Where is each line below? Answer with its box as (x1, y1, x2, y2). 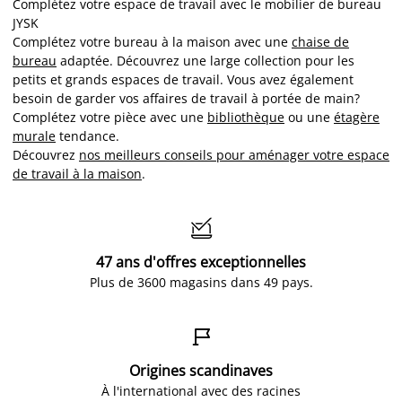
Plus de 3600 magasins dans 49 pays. (89, 274, 313, 291)
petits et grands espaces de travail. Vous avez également (13, 71, 354, 88)
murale (13, 127, 56, 144)
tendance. (56, 127, 119, 144)
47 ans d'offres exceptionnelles (96, 252, 306, 272)
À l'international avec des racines (101, 382, 301, 399)
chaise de (292, 33, 349, 50)
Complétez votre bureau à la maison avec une (13, 33, 292, 50)
